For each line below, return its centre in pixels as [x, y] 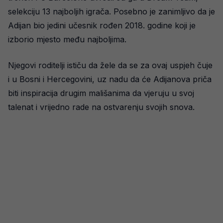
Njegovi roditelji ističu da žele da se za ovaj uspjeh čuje [110, 65]
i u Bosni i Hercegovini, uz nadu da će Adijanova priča [110, 79]
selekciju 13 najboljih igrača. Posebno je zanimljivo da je [111, 11]
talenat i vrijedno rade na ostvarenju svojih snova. [101, 107]
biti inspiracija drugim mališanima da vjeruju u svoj [101, 93]
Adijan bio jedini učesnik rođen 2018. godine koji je [102, 25]
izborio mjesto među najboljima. [67, 39]
